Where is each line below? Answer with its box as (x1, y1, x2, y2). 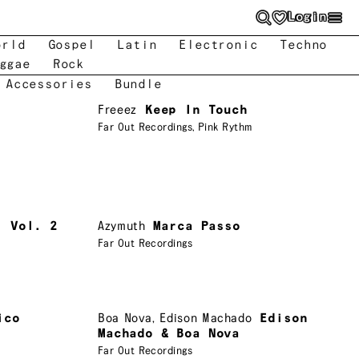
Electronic (179, 38, 258, 52)
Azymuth (98, 219, 146, 233)
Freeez (98, 103, 137, 117)
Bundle (114, 78, 162, 91)
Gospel (47, 38, 95, 52)
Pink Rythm (197, 122, 253, 133)
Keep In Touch (144, 103, 248, 117)
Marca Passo (153, 219, 240, 233)
